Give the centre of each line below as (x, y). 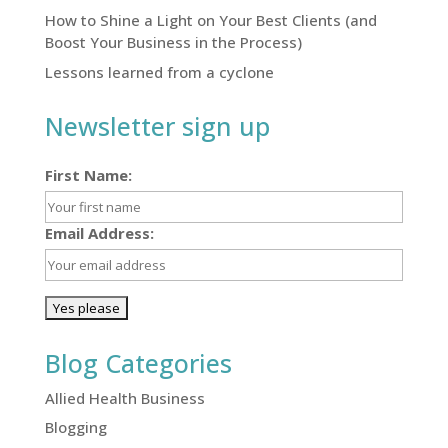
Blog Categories (138, 362)
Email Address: (99, 232)
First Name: (88, 174)
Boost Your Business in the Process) (173, 42)
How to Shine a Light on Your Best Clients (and (210, 20)
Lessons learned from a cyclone (159, 71)
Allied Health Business (124, 397)
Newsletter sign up (157, 125)
